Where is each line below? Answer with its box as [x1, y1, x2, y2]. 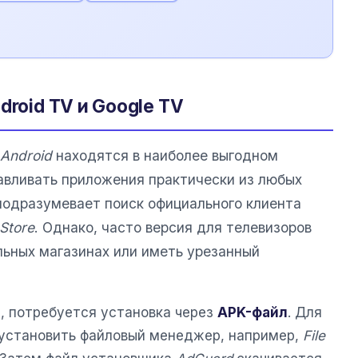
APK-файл [217, 304, 288, 321]
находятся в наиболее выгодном [52, 147, 278, 165]
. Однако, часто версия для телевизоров [34, 219, 312, 237]
